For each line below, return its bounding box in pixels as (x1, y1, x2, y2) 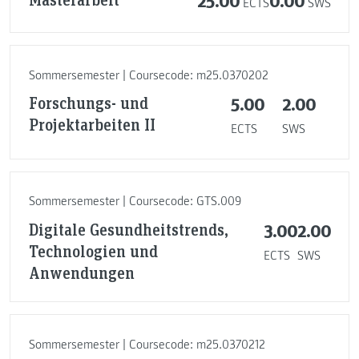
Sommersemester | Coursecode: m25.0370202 (28, 67, 268, 83)
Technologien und (28, 240, 158, 261)
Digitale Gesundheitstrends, (28, 218, 228, 240)
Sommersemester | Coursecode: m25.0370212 (28, 336, 265, 353)
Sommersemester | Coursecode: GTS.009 (28, 193, 241, 210)
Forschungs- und (28, 92, 148, 114)
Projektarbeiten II (28, 114, 155, 135)
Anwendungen (28, 261, 135, 283)
